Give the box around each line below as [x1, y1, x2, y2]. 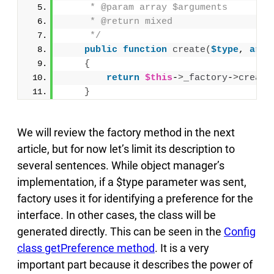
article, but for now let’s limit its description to [17, 142, 235, 155]
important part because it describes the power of [17, 257, 253, 271]
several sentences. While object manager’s [17, 158, 224, 172]
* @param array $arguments [62, 2, 228, 13]
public [84, 44, 117, 55]
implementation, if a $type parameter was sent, [17, 175, 246, 188]
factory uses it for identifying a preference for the [17, 191, 253, 205]
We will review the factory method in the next [17, 125, 235, 139]
